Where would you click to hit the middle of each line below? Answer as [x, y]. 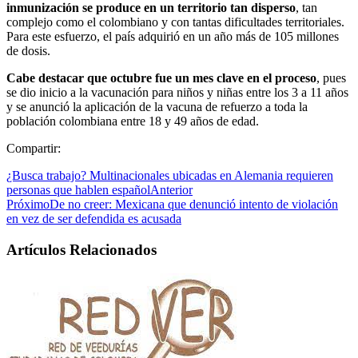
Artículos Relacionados [82, 249]
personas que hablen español [78, 189]
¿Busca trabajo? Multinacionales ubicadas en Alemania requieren [170, 175]
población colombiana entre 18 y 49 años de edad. [133, 121]
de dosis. [28, 50]
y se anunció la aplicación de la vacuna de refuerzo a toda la [157, 106]
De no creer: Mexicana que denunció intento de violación [194, 204]
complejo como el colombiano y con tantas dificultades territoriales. [175, 22]
